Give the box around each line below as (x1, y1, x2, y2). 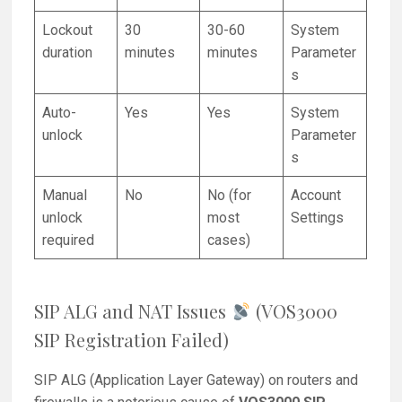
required (42, 232, 95, 249)
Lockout (42, 22, 93, 39)
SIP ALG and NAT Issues (34, 298, 232, 323)
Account (291, 187, 342, 205)
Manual (42, 187, 88, 205)
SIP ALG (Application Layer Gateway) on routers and (34, 371, 359, 389)
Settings (291, 209, 345, 227)
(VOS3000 (251, 298, 338, 323)
